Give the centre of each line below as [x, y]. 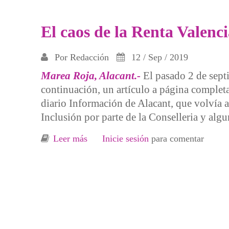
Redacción [89, 57]
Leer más [70, 138]
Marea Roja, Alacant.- [91, 75]
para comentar [176, 138]
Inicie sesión [125, 138]
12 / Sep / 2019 [158, 57]
